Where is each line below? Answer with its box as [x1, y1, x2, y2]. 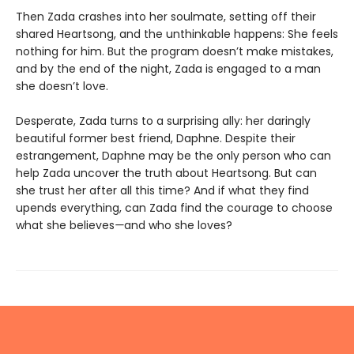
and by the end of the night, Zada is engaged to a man [16, 61, 321, 77]
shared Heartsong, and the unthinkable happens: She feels [16, 26, 338, 43]
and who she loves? [124, 217, 232, 234]
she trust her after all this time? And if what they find [16, 183, 309, 199]
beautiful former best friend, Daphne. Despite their [16, 130, 296, 147]
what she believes [16, 217, 115, 234]
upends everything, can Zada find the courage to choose [16, 200, 333, 217]
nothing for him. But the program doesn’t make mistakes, [16, 43, 333, 60]
